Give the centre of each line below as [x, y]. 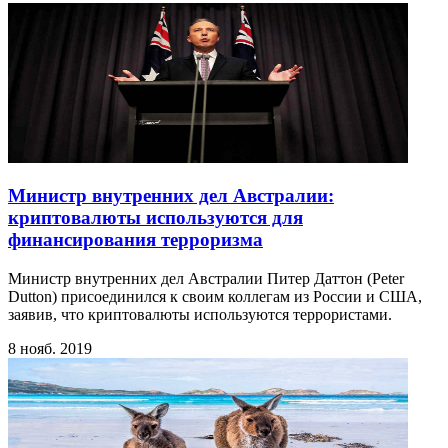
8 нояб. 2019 [50, 349]
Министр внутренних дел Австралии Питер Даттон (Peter [206, 279]
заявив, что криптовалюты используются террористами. [200, 315]
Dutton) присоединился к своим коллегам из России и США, [215, 297]
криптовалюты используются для [155, 218]
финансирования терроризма [135, 240]
